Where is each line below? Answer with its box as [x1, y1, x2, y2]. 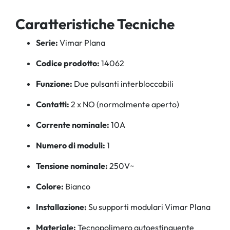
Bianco [64, 181, 90, 191]
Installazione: [36, 201, 87, 212]
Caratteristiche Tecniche [15, 14, 175, 33]
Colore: [36, 181, 64, 191]
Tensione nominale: [36, 160, 108, 171]
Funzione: [36, 78, 72, 89]
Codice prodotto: [36, 57, 100, 68]
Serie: [36, 37, 58, 48]
